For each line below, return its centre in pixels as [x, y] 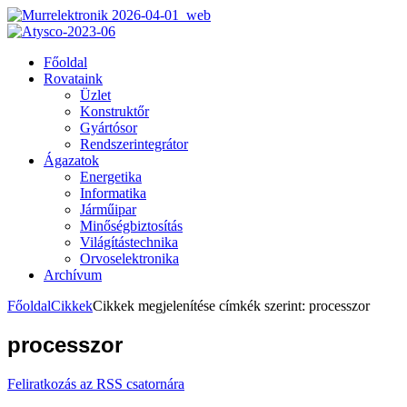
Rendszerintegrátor [134, 144]
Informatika [113, 193]
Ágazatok [71, 160]
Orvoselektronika [129, 258]
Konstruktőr [114, 111]
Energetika [111, 177]
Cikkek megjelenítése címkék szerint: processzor [231, 306]
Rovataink [73, 79]
